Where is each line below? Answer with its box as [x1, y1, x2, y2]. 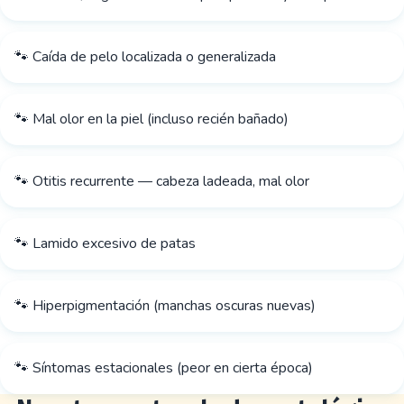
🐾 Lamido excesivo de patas [14, 234, 196, 253]
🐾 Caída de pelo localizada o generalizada [14, 47, 276, 67]
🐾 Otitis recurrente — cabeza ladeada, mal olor [14, 171, 309, 191]
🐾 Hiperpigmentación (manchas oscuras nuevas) [14, 296, 316, 316]
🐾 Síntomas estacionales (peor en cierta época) [14, 358, 313, 378]
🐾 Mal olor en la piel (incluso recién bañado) [14, 109, 289, 129]
